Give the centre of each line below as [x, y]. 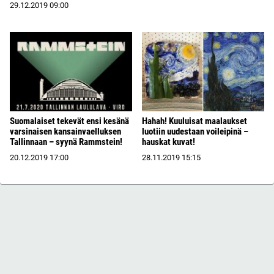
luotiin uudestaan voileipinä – [195, 131]
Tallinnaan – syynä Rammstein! [66, 142]
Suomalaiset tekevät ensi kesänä [69, 121]
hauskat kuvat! [168, 142]
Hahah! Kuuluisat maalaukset [194, 121]
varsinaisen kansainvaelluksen [65, 131]
